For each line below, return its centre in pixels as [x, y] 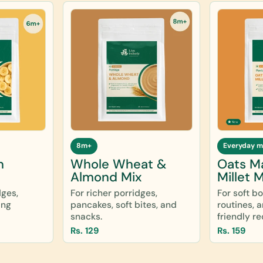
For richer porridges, [114, 193]
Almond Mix [106, 177]
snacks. [87, 216]
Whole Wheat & [119, 164]
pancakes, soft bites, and [124, 205]
